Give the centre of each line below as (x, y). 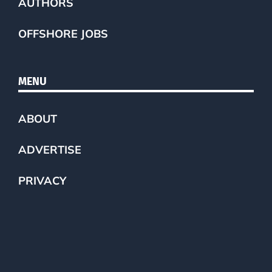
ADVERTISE (49, 149)
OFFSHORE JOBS (63, 33)
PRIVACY (42, 180)
